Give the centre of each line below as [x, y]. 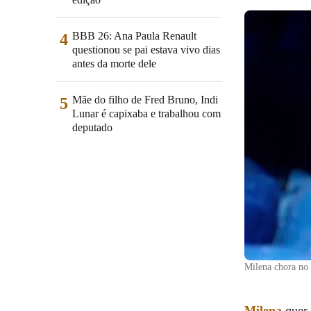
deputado [92, 127]
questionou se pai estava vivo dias [146, 50]
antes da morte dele [114, 64]
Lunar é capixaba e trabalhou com [146, 114]
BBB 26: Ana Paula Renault [134, 36]
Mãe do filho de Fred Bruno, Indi [145, 100]
